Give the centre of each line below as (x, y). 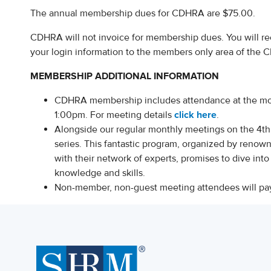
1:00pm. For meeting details (114, 115)
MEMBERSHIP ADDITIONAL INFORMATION (126, 77)
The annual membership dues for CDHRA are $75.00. (144, 14)
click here (195, 115)
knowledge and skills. (100, 173)
